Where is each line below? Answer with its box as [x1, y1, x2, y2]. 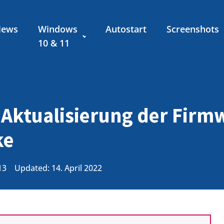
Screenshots [166, 23, 219, 35]
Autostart [105, 23, 146, 35]
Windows [38, 23, 78, 35]
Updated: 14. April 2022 [14, 162, 102, 173]
